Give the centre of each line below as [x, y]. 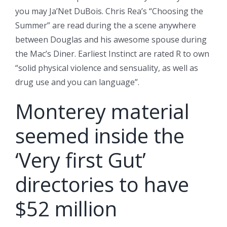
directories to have [102, 184]
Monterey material [102, 111]
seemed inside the [100, 136]
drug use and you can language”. [77, 82]
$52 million [66, 209]
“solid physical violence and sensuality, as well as [107, 68]
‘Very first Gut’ [81, 160]
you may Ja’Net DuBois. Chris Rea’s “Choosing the [109, 11]
